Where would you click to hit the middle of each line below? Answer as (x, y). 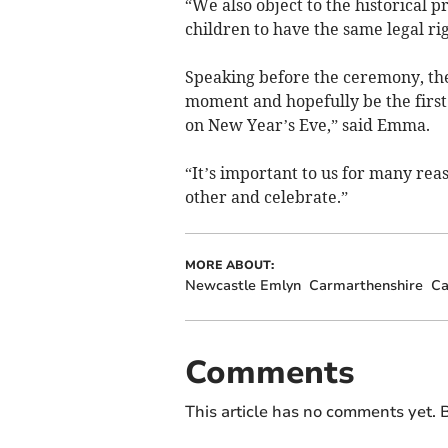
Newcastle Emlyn (242, 286)
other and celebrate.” (266, 197)
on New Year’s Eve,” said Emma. (307, 125)
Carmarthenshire (365, 286)
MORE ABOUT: (229, 265)
